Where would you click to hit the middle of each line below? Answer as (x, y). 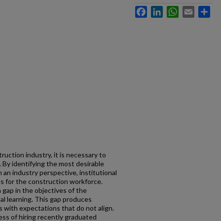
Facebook (163, 10)
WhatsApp (195, 10)
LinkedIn (176, 10)
